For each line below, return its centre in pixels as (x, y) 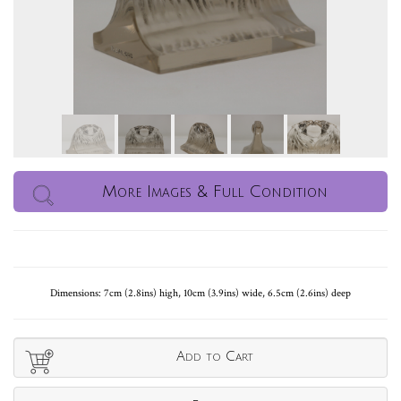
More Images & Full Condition (215, 192)
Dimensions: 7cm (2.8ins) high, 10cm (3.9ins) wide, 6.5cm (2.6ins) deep (200, 294)
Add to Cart (215, 357)
